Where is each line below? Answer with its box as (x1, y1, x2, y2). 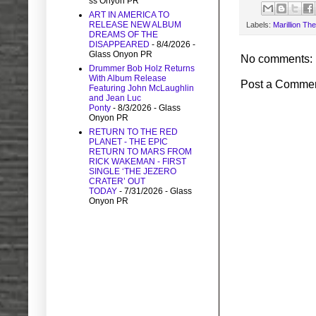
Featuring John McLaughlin (89, 83, 194, 94)
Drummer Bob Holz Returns (89, 63, 195, 74)
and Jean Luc (89, 93, 141, 104)
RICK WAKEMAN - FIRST (89, 157, 186, 167)
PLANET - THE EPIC (89, 137, 168, 147)
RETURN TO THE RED (89, 127, 178, 138)
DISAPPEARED (89, 39, 150, 50)
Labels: (246, 20, 273, 29)
